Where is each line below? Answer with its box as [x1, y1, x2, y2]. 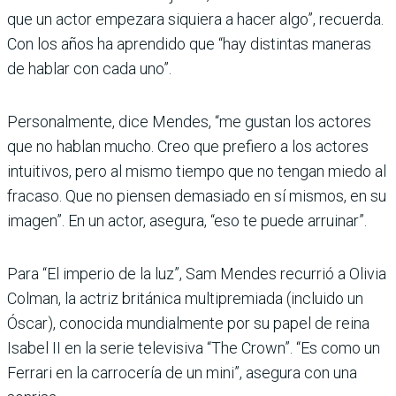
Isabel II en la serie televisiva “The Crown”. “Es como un [7, 339, 380, 358]
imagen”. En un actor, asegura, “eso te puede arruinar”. [7, 211, 367, 231]
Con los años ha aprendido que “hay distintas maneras [7, 34, 371, 54]
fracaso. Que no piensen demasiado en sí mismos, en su [7, 187, 386, 206]
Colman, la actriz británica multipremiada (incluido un [7, 289, 363, 308]
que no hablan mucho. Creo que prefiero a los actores [7, 137, 369, 156]
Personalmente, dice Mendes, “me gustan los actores [7, 112, 371, 132]
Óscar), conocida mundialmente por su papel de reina [7, 314, 369, 333]
